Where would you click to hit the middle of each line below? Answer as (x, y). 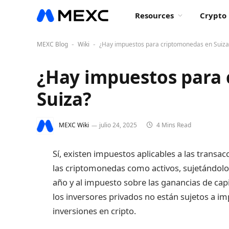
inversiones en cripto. (94, 211)
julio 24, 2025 (118, 125)
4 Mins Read (173, 125)
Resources (154, 15)
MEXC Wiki (74, 125)
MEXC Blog (52, 44)
